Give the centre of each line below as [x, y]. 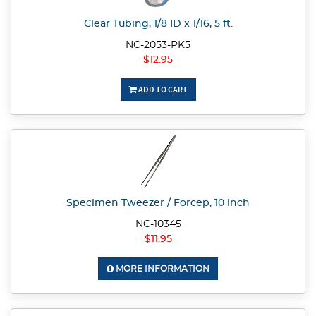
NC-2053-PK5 [158, 45]
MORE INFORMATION [162, 269]
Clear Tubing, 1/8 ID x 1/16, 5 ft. [158, 24]
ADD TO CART [162, 90]
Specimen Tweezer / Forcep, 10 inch [158, 203]
